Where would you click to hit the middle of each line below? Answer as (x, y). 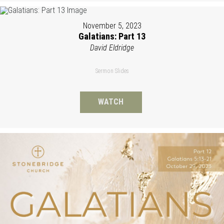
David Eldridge (112, 48)
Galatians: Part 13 (112, 36)
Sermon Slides (112, 71)
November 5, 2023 (112, 26)
